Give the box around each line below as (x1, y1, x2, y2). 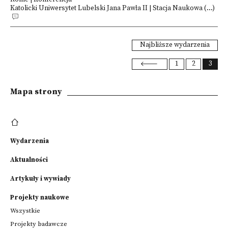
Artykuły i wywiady (10, 175, 71, 183)
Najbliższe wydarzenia (140, 41, 210, 49)
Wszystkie (10, 207, 40, 215)
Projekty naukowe (10, 193, 69, 202)
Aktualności (10, 156, 48, 164)
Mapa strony (10, 87, 63, 97)
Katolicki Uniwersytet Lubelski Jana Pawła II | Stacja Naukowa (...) (10, 4, 215, 13)
